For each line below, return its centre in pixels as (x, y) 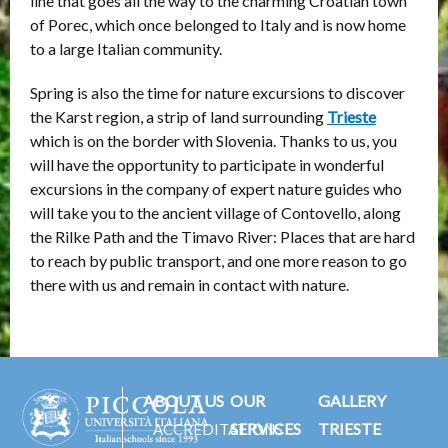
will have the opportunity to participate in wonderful (207, 164)
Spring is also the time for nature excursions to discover (217, 92)
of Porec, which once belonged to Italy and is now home (218, 24)
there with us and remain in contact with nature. (189, 284)
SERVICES (266, 428)
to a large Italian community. (126, 48)
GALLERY (351, 400)
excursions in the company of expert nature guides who (216, 188)
